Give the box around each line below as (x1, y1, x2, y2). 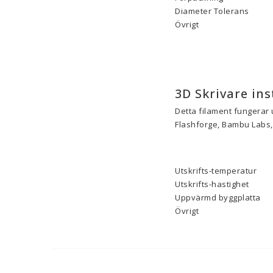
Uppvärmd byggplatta (175, 192, 261, 203)
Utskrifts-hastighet (175, 179, 249, 190)
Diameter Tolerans (175, 5, 249, 16)
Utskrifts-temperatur (175, 165, 257, 176)
